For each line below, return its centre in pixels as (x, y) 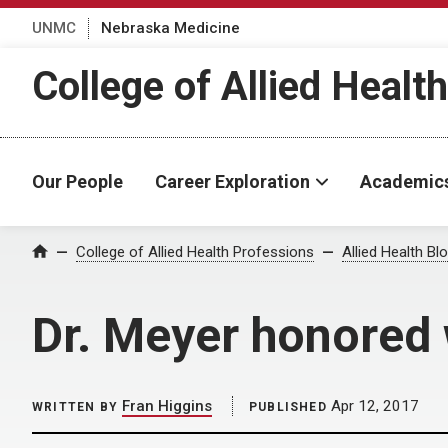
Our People (77, 181)
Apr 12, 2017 (372, 406)
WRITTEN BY (75, 407)
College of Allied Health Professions (195, 252)
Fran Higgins (167, 406)
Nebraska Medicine (170, 27)
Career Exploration (232, 181)
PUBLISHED (288, 407)
